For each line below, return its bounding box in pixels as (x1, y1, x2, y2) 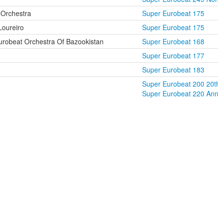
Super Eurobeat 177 (142, 51, 204, 60)
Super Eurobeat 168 (142, 36, 204, 46)
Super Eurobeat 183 (142, 65, 204, 74)
